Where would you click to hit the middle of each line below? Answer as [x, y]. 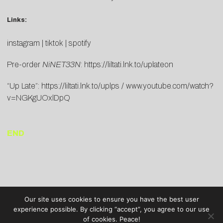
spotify [80, 43]
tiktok [54, 43]
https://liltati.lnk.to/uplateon [129, 65]
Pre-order [25, 65]
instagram [23, 43]
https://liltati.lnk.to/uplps [80, 86]
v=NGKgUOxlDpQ [39, 98]
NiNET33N [61, 65]
